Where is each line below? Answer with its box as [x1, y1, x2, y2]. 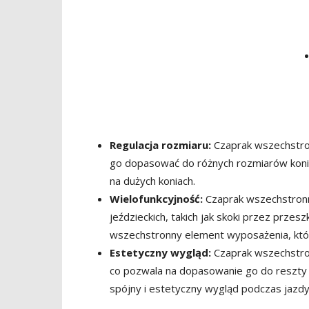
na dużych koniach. [110, 174, 195, 188]
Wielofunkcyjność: [110, 192, 203, 206]
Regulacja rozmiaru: [110, 138, 211, 152]
